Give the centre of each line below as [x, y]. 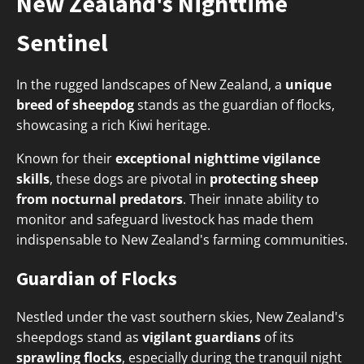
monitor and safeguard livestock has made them [165, 220]
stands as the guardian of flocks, [234, 105]
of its [277, 338]
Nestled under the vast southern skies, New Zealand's [180, 317]
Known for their [66, 159]
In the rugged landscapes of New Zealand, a [151, 85]
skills [33, 179]
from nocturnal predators [100, 199]
